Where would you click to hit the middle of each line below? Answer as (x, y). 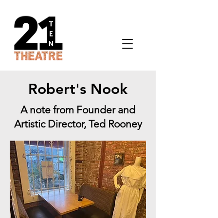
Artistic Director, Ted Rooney (78, 124)
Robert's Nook (78, 89)
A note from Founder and (78, 110)
